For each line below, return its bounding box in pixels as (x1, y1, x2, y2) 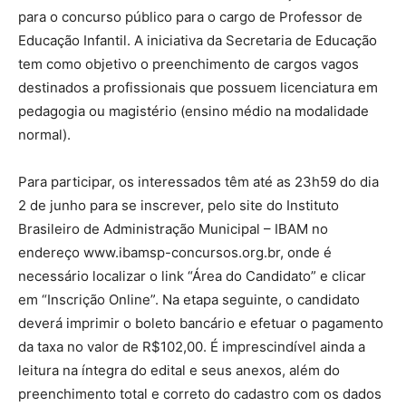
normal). (18, 125, 71, 143)
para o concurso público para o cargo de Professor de (18, 7, 362, 25)
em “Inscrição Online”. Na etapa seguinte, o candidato (18, 290, 360, 308)
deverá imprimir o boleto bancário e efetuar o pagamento (18, 314, 383, 332)
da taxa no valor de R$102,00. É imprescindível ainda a (18, 337, 365, 355)
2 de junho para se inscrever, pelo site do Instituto (18, 196, 339, 214)
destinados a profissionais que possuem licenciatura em (18, 78, 378, 96)
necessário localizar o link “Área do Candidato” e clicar (18, 266, 366, 285)
